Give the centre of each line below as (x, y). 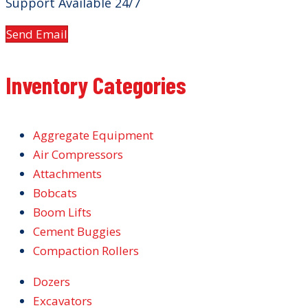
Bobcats (55, 193)
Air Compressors (78, 154)
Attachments (67, 174)
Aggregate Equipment (93, 135)
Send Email (37, 34)
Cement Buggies (77, 231)
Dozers (52, 282)
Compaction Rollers (86, 251)
